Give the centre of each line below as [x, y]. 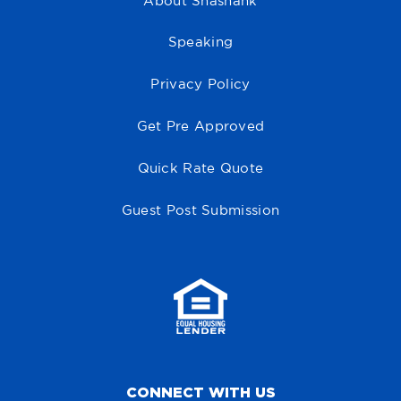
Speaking [200, 43]
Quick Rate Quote [200, 168]
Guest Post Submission [200, 210]
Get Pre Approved [200, 127]
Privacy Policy [200, 85]
